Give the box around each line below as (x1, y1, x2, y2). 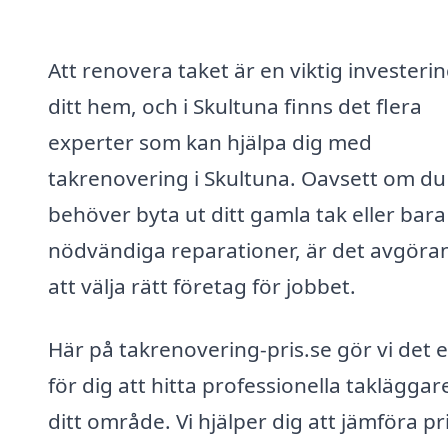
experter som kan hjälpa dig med (48, 127, 372, 156)
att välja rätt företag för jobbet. (48, 271, 356, 300)
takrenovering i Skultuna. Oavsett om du (48, 163, 446, 192)
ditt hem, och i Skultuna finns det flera (48, 91, 422, 120)
